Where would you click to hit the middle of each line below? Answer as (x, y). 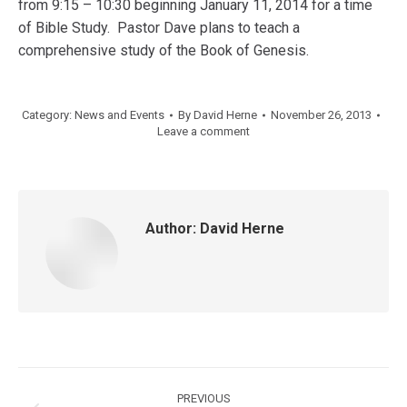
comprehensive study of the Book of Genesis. (164, 50)
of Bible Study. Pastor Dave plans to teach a (159, 28)
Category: (48, 115)
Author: (171, 228)
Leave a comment (203, 131)
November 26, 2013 (321, 115)
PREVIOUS (203, 398)
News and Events (119, 115)
